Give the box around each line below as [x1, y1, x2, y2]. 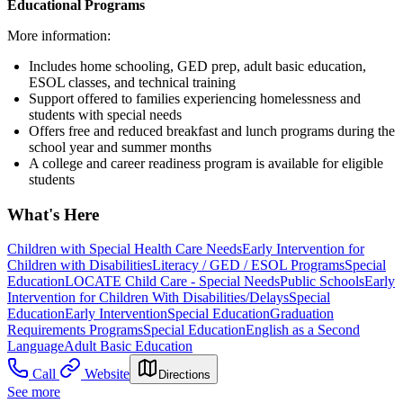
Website [85, 366, 130, 382]
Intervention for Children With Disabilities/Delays [7, 290, 289, 306]
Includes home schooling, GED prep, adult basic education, [29, 58, 366, 74]
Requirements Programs [7, 322, 143, 338]
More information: [7, 27, 111, 43]
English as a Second [246, 322, 360, 338]
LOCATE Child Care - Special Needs [65, 273, 280, 290]
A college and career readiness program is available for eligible [29, 155, 383, 171]
